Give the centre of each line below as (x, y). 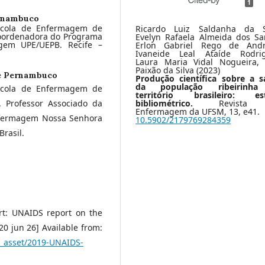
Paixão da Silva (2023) (178, 70)
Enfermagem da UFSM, (182, 111)
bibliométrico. (177, 103)
